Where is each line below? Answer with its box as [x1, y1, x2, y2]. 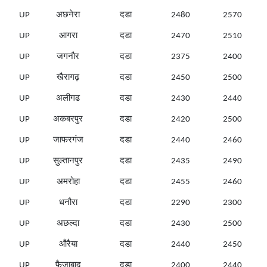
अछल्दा [57, 219, 79, 229]
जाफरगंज [52, 136, 83, 145]
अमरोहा [56, 178, 80, 187]
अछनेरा [56, 11, 80, 20]
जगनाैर [57, 52, 79, 62]
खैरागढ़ [57, 73, 79, 83]
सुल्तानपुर [53, 157, 83, 166]
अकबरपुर [53, 115, 83, 125]
